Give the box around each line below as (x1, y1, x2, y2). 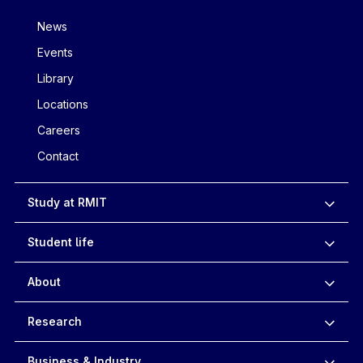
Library (36, 70, 74, 85)
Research (27, 314, 82, 328)
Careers (36, 122, 80, 137)
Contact (36, 148, 79, 163)
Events (36, 45, 73, 59)
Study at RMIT (27, 194, 107, 209)
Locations (36, 96, 88, 111)
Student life (27, 234, 94, 249)
